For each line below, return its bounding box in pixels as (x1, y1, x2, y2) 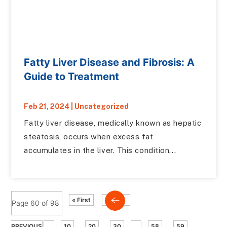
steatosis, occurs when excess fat (24, 132, 154, 141)
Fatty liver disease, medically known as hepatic (24, 119, 202, 127)
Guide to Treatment (24, 70, 120, 83)
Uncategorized (74, 102, 129, 110)
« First (72, 196, 91, 204)
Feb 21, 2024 (24, 102, 70, 110)
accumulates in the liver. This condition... (24, 146, 176, 155)
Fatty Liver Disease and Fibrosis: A (24, 56, 195, 68)
